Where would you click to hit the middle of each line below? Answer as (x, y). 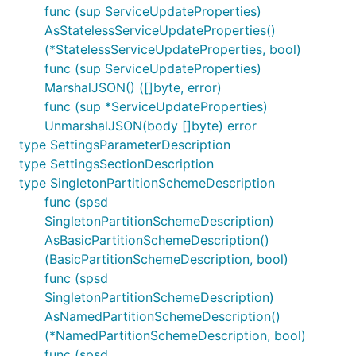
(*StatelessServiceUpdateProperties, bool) (173, 49)
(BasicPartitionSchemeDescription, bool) (166, 259)
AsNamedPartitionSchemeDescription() (163, 316)
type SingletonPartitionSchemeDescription (147, 183)
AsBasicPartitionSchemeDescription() (157, 240)
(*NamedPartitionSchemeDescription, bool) (175, 335)
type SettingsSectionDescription (116, 164)
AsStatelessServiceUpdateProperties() (160, 30)
